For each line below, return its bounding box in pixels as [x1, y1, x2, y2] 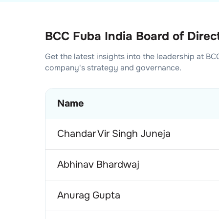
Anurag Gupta [57, 189, 120, 201]
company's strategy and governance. [45, 62, 181, 73]
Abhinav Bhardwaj [57, 158, 139, 171]
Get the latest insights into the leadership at [45, 51, 206, 62]
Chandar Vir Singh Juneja [57, 127, 171, 140]
